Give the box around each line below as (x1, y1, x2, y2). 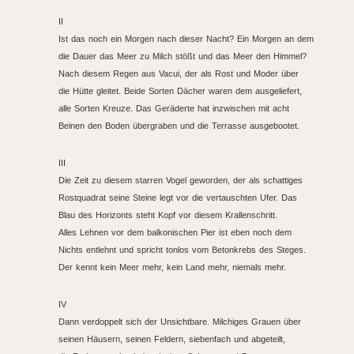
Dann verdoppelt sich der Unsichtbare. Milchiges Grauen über (58, 317, 301, 326)
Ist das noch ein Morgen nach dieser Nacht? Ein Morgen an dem (58, 34, 314, 43)
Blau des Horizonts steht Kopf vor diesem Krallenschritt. (58, 210, 277, 220)
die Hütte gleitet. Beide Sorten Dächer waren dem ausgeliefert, (58, 86, 302, 96)
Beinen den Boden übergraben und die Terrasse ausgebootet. (58, 121, 299, 130)
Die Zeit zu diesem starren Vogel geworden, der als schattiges (58, 175, 303, 185)
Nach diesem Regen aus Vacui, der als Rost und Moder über (58, 69, 299, 78)
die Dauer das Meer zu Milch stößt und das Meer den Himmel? (58, 51, 307, 61)
